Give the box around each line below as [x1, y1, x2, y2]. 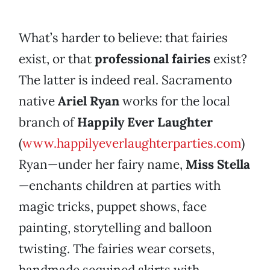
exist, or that [19, 51, 95, 67]
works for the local [119, 93, 230, 110]
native [19, 93, 58, 110]
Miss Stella [186, 156, 250, 173]
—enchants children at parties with [19, 177, 221, 194]
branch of [19, 114, 77, 131]
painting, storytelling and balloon [19, 219, 212, 236]
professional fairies [95, 51, 210, 67]
